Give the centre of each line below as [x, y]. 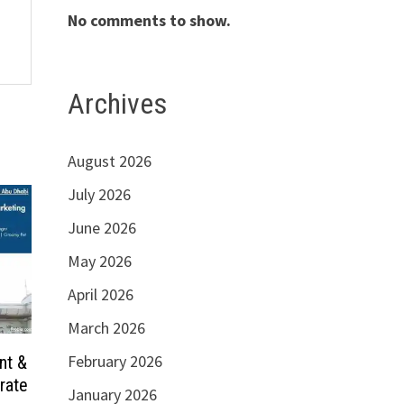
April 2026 [100, 295]
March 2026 [106, 328]
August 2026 [109, 161]
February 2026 [115, 362]
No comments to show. [149, 20]
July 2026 [99, 195]
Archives [117, 103]
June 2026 [101, 228]
